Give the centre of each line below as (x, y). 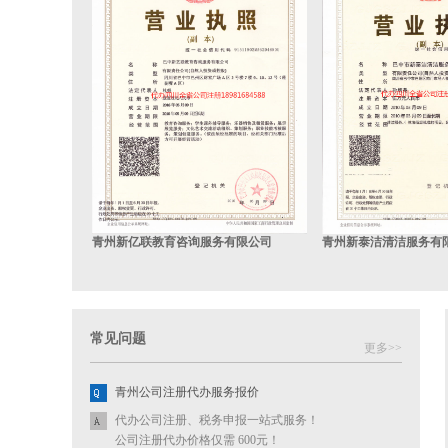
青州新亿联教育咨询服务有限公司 (182, 242)
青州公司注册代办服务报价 (187, 392)
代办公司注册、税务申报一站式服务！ (217, 420)
